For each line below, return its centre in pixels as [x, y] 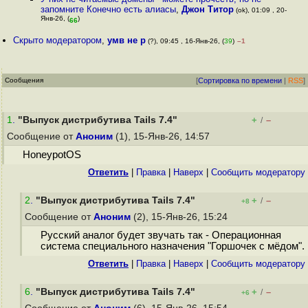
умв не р [127, 40]
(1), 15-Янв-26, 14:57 [163, 136]
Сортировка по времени [240, 80]
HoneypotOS [52, 155]
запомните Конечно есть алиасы [109, 9]
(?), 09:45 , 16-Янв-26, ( [185, 41]
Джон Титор [208, 9]
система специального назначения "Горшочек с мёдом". [172, 246]
